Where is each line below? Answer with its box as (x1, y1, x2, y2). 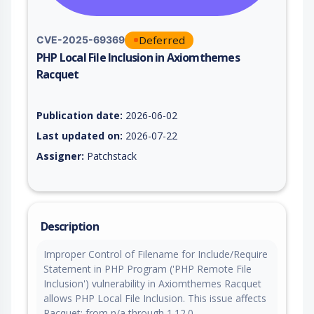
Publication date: (36, 108, 123, 122)
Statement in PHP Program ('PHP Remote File (43, 261, 252, 275)
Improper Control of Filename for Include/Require (43, 247, 268, 261)
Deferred (139, 32, 185, 47)
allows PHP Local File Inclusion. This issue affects (43, 291, 266, 305)
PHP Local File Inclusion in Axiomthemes (36, 49, 240, 65)
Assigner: (36, 149, 84, 163)
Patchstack (84, 149, 137, 163)
